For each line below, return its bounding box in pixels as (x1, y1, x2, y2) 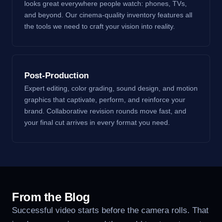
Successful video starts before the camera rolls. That (12, 205, 209, 215)
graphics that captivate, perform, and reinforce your (24, 95, 185, 104)
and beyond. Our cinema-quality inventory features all (24, 10, 192, 19)
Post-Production (24, 70, 89, 80)
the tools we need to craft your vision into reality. (24, 22, 175, 30)
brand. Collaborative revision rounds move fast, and (24, 107, 186, 115)
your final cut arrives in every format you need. (24, 118, 170, 126)
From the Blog (12, 190, 90, 204)
